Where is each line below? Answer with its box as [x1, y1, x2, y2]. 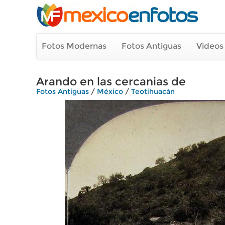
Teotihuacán [131, 87, 175, 96]
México [97, 87, 123, 96]
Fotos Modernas [42, 41, 106, 51]
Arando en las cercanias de [36, 75, 186, 88]
